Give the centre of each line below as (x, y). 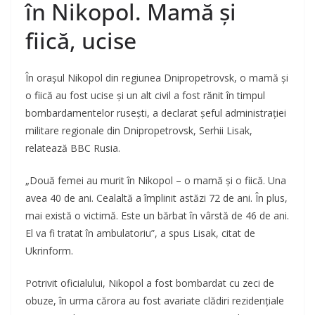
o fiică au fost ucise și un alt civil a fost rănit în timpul (145, 96)
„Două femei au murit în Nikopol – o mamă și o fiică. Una (156, 181)
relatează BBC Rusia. (73, 148)
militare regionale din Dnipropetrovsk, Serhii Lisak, (139, 131)
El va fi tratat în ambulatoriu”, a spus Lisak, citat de (140, 233)
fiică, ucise (81, 41)
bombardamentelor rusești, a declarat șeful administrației (156, 113)
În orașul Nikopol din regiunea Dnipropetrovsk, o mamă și (157, 78)
